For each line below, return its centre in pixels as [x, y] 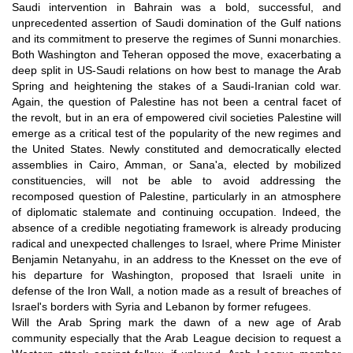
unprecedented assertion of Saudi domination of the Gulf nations [176, 22]
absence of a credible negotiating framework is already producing [176, 227]
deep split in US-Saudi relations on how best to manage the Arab [176, 70]
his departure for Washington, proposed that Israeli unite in [176, 275]
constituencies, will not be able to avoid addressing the [176, 180]
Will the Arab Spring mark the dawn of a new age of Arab [176, 322]
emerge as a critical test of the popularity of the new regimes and [176, 133]
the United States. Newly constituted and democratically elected [176, 149]
